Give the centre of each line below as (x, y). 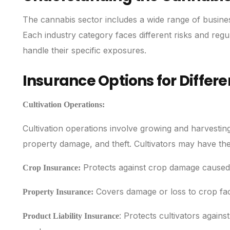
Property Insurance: (58, 192)
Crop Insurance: (51, 168)
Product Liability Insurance (71, 216)
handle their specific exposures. (84, 51)
